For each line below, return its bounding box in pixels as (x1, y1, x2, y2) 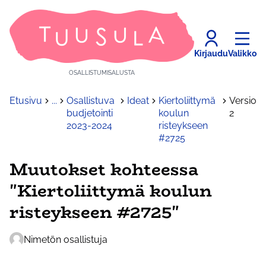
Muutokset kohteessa (9, 156, 198, 183)
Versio (229, 95, 256, 107)
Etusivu (9, 95, 42, 107)
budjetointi (66, 107, 113, 119)
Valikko (228, 48, 256, 58)
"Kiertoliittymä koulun (9, 178, 212, 204)
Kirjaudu (194, 48, 228, 58)
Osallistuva (66, 95, 115, 107)
